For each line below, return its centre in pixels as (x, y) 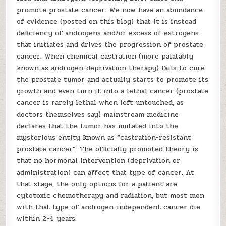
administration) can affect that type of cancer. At (106, 172)
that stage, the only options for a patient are (97, 184)
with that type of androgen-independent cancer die (109, 207)
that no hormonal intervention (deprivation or (99, 161)
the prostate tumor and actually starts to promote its (113, 79)
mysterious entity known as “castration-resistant (104, 137)
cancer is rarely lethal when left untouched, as (100, 103)
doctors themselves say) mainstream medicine (98, 114)
